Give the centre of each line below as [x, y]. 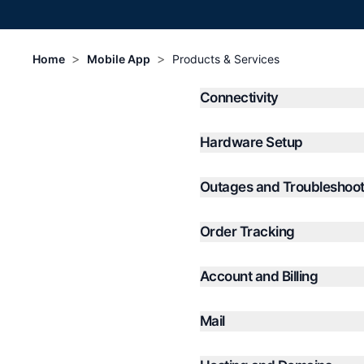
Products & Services [226, 59]
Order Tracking [247, 232]
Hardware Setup [251, 142]
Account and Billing [259, 276]
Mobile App [119, 59]
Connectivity [239, 97]
